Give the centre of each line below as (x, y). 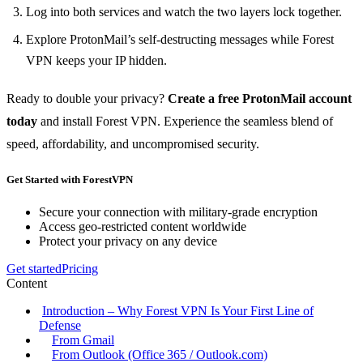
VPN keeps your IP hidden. (96, 61)
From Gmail (83, 340)
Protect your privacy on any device (128, 241)
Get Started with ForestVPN (70, 180)
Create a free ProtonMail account (260, 99)
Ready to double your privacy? (87, 99)
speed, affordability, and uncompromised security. (133, 144)
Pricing (80, 268)
